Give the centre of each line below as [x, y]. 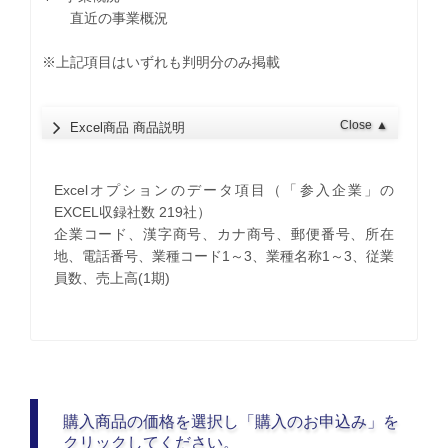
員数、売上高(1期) [111, 277]
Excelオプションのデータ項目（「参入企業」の [224, 189]
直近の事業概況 [105, 18]
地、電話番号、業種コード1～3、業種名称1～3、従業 [224, 255]
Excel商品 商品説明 [128, 128]
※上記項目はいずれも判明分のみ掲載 [161, 62]
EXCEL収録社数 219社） [132, 211]
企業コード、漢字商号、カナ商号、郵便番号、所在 [224, 233]
